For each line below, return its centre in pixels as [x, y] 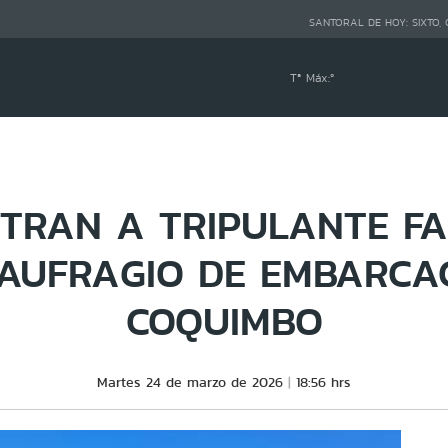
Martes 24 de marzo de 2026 [190, 382]
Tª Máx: [310, 77]
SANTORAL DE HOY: [360, 23]
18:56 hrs [323, 382]
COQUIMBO [224, 320]
